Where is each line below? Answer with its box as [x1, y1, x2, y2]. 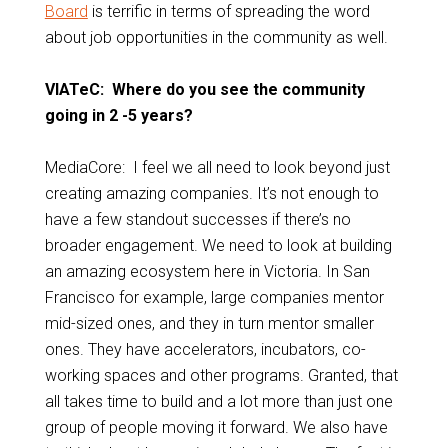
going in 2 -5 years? [44, 106, 193, 126]
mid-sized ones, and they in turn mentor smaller [44, 314, 374, 334]
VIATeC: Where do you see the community [44, 80, 365, 100]
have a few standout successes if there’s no [44, 210, 351, 230]
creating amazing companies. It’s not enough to [44, 184, 379, 204]
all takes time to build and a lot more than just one [44, 392, 393, 412]
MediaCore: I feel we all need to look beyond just [44, 158, 390, 178]
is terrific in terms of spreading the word [87, 2, 370, 22]
